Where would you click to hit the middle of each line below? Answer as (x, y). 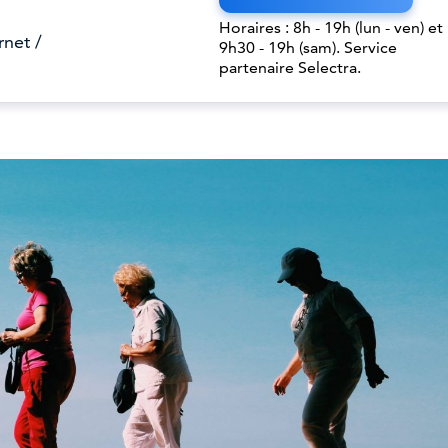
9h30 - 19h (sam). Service (308, 48)
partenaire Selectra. (290, 68)
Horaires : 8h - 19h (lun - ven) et (331, 28)
